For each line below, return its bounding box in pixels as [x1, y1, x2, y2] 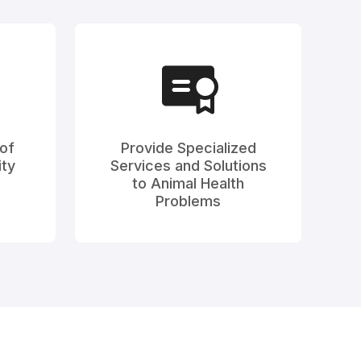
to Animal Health [132, 174, 244, 192]
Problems [156, 192, 221, 210]
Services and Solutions [110, 156, 267, 174]
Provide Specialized [120, 139, 256, 156]
